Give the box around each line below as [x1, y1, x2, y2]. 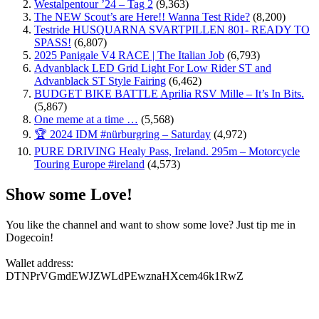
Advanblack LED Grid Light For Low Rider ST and [34, 62, 271, 75]
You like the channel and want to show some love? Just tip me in [6, 219, 296, 231]
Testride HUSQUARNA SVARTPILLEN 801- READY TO [34, 23, 310, 36]
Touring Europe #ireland [34, 158, 145, 171]
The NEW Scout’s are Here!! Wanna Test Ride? [34, 11, 250, 23]
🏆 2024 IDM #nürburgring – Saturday [34, 128, 211, 141]
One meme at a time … [34, 113, 138, 126]
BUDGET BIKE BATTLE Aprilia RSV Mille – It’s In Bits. [34, 88, 304, 100]
